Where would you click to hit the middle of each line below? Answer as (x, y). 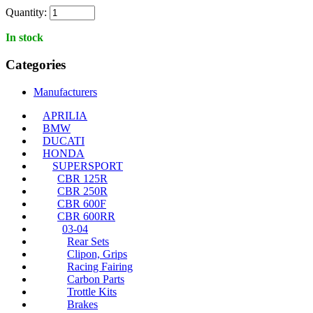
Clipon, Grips (97, 254)
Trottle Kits (92, 291)
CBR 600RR (86, 216)
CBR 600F (82, 203)
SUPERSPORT (88, 166)
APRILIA (65, 115)
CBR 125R (82, 178)
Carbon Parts (96, 279)
